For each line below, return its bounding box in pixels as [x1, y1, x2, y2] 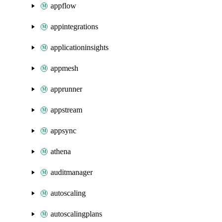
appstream [51, 106, 82, 114]
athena [51, 147, 71, 156]
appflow [51, 1, 76, 10]
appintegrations [51, 22, 98, 31]
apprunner [51, 85, 82, 93]
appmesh [51, 64, 78, 72]
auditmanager [51, 168, 93, 176]
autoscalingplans [51, 210, 102, 218]
